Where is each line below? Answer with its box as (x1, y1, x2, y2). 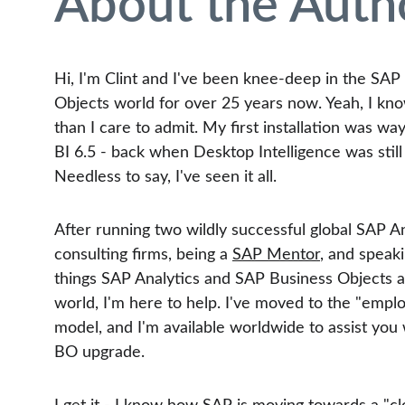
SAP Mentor (232, 247, 320, 263)
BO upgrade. (54, 344, 145, 361)
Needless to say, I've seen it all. (54, 169, 277, 185)
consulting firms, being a (54, 247, 232, 263)
